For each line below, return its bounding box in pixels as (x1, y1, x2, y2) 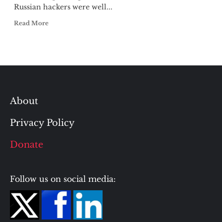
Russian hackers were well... (13, 2, 112, 11)
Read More (13, 19, 49, 27)
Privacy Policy (10, 117, 75, 128)
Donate (10, 139, 43, 150)
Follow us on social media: (10, 174, 116, 184)
